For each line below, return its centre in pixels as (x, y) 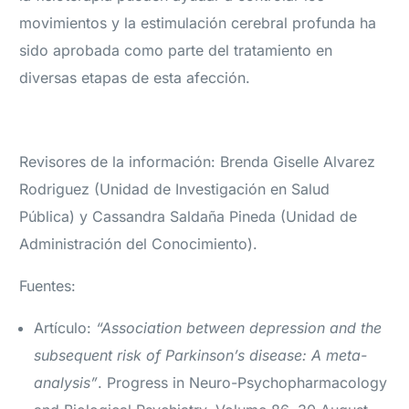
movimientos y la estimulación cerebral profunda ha (198, 23)
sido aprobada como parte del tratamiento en (176, 51)
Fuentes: (48, 286)
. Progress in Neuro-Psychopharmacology (243, 383)
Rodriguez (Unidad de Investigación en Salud (175, 189)
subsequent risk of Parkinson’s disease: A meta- (201, 356)
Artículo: (65, 328)
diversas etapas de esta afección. (135, 78)
